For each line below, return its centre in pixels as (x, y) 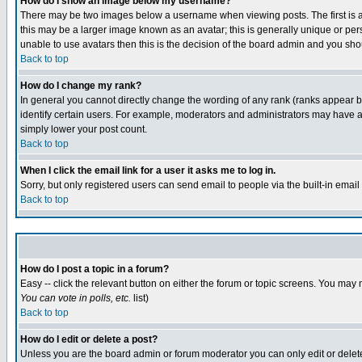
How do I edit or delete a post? (89, 339)
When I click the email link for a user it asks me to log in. (148, 170)
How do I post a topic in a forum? (95, 269)
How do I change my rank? (81, 86)
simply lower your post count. (84, 129)
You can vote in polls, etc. (76, 298)
